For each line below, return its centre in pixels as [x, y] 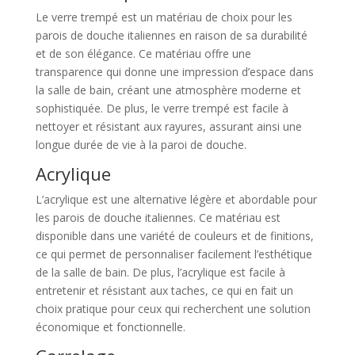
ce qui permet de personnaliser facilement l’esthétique [174, 254]
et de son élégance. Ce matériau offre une [143, 54]
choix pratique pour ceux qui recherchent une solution [173, 309]
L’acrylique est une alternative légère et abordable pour [176, 200]
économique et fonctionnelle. [110, 327]
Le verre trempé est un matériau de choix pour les [164, 17]
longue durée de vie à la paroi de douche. [141, 145]
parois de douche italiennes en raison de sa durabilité [171, 36]
